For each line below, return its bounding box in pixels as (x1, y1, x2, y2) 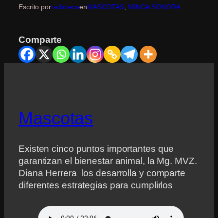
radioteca (51, 3, 80, 11)
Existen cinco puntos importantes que (18, 143, 174, 154)
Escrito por (18, 3, 51, 11)
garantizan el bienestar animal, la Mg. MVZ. (18, 155, 197, 166)
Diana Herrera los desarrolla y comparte (18, 167, 185, 178)
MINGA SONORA (127, 3, 181, 11)
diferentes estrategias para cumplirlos (18, 180, 176, 190)
